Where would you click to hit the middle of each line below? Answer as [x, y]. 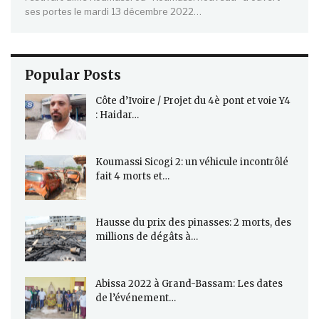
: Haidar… [117, 115]
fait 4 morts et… [132, 176]
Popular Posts [73, 74]
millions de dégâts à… [147, 237]
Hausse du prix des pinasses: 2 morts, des [193, 223]
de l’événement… [136, 298]
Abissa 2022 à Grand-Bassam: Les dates [189, 283]
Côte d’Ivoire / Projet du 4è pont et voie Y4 [193, 100]
